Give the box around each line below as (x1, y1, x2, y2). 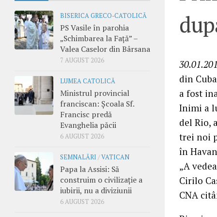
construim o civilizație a (60, 174, 142, 185)
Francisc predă (60, 108, 112, 120)
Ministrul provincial (60, 87, 129, 98)
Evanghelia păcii (60, 119, 116, 130)
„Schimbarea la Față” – (60, 32, 138, 44)
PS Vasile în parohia (60, 22, 129, 33)
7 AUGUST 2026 (60, 56, 104, 64)
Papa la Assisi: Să (60, 163, 119, 174)
